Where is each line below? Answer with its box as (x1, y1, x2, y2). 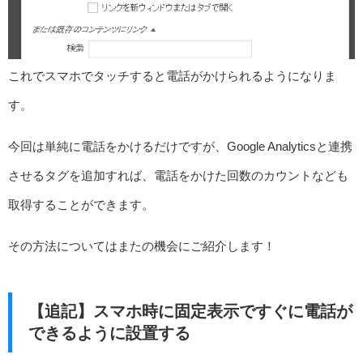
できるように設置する (28, 324, 190, 343)
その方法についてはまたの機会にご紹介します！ (8, 239, 275, 254)
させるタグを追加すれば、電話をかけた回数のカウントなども (8, 169, 348, 183)
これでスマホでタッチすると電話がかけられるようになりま (8, 69, 336, 83)
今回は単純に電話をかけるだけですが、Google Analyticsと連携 (8, 139, 352, 154)
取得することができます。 (8, 198, 154, 212)
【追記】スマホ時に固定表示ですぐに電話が (28, 302, 352, 321)
